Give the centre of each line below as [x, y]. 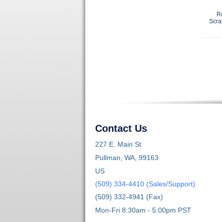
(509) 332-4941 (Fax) [129, 196]
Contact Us [121, 128]
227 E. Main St [118, 144]
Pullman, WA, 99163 [127, 157]
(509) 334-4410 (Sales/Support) [145, 184]
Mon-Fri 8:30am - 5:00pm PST [143, 210]
